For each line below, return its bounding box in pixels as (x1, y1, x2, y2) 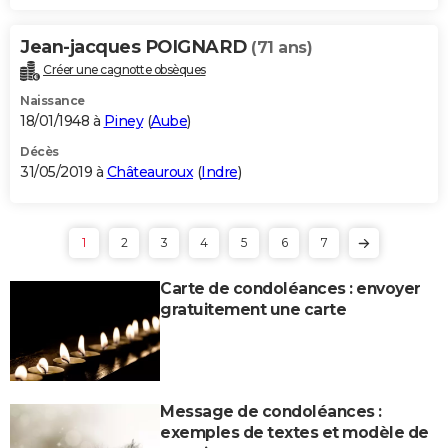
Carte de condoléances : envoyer (160, 278, 421, 298)
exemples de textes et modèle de (160, 422, 429, 442)
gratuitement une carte (160, 299, 346, 319)
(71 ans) (251, 37, 312, 57)
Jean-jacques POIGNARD (20, 35, 251, 58)
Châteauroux (106, 162, 193, 181)
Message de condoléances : (160, 401, 382, 421)
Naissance (20, 92, 85, 108)
